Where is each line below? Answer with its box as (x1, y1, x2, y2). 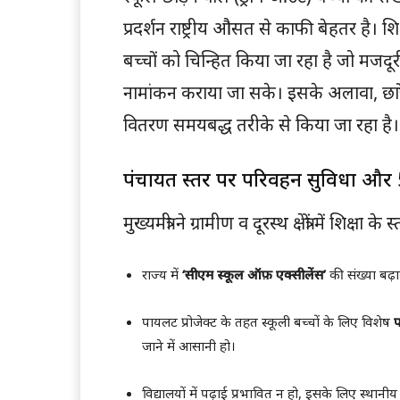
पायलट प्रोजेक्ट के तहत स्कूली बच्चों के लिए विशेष (142, 312, 394, 331)
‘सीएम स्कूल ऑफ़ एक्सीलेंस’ (182, 265, 326, 284)
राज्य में (142, 265, 182, 284)
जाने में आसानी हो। (142, 337, 236, 355)
